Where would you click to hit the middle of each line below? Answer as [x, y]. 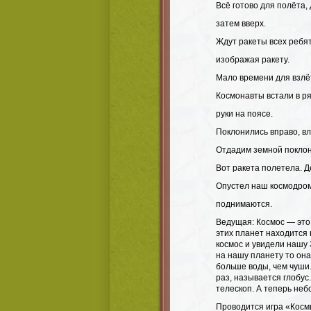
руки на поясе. [244, 114]
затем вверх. [241, 24]
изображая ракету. [253, 60]
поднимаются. [244, 204]
